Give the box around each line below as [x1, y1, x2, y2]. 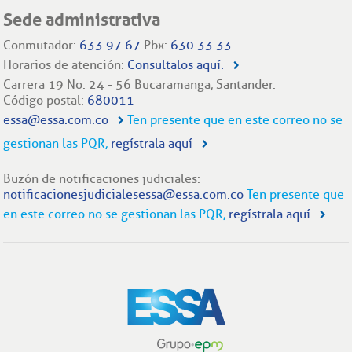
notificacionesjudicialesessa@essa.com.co [3, 186, 244, 202]
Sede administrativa [3, 9, 161, 31]
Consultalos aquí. [127, 57, 225, 72]
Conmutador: [3, 37, 80, 53]
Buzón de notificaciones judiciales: [3, 170, 201, 186]
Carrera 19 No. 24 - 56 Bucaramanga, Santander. [3, 76, 277, 92]
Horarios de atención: [3, 57, 128, 72]
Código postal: [3, 92, 88, 108]
